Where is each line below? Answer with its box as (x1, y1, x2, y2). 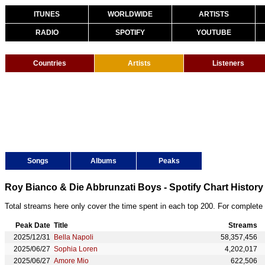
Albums (91, 157, 117, 165)
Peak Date (15, 221, 50, 230)
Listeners (212, 59, 244, 67)
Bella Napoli (54, 233, 93, 241)
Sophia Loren (54, 245, 98, 253)
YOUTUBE (196, 28, 231, 37)
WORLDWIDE (108, 10, 153, 18)
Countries (33, 59, 66, 67)
